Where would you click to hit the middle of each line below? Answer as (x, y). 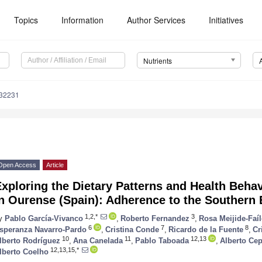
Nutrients (157, 61)
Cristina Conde (132, 229)
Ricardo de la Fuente (206, 229)
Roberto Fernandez (155, 218)
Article (55, 165)
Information (83, 20)
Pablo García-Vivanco (44, 218)
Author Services (156, 20)
